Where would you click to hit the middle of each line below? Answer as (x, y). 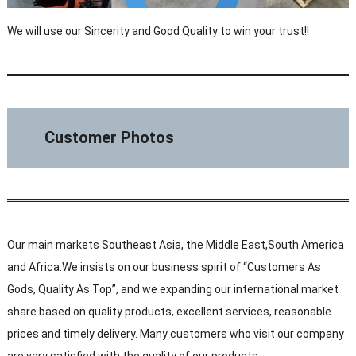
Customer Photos (110, 137)
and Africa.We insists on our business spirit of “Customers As (164, 267)
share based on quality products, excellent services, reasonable (169, 311)
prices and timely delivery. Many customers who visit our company (175, 333)
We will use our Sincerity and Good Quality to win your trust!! (158, 31)
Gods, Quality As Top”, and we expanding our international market (172, 289)
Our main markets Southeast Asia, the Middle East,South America (175, 244)
